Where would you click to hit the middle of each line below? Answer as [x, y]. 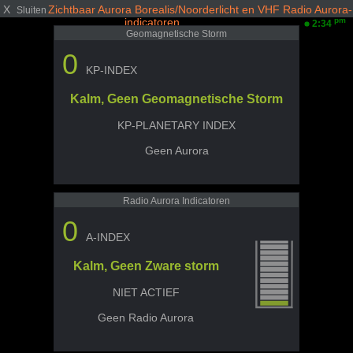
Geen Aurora [176, 150]
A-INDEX [108, 237]
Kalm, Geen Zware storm [146, 266]
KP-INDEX [111, 70]
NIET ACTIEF [146, 292]
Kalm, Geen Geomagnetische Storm [176, 99]
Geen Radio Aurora [146, 318]
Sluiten [32, 10]
